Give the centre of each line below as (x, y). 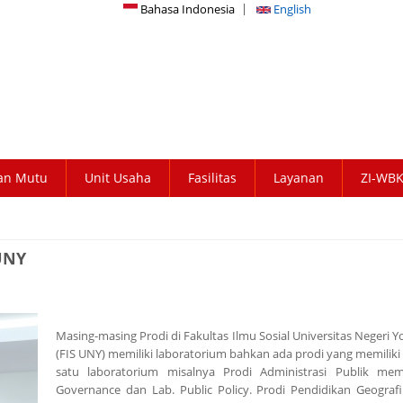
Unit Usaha (118, 178)
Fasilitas (212, 178)
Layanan (299, 178)
